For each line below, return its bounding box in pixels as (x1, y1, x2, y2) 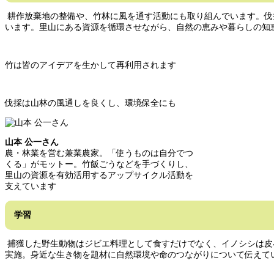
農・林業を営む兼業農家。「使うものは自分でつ (5, 149, 193, 158)
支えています (5, 182, 56, 191)
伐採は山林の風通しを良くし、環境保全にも (5, 98, 176, 108)
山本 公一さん (5, 138, 59, 147)
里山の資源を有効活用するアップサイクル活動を (5, 171, 193, 180)
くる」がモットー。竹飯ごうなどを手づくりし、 (5, 160, 193, 169)
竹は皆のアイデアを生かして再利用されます (5, 61, 176, 70)
